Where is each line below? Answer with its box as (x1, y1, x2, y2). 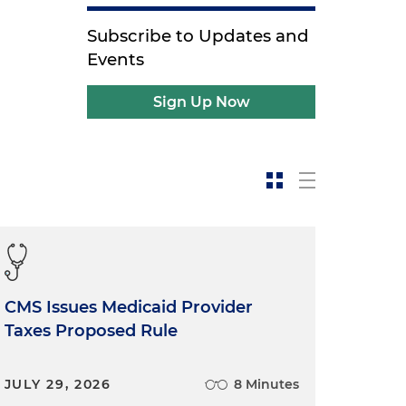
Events (87, 49, 145, 70)
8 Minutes (233, 376, 299, 392)
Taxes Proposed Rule (4, 321, 178, 341)
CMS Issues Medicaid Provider (4, 297, 253, 317)
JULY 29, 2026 (4, 376, 111, 392)
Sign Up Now (152, 93, 250, 111)
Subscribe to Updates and (87, 25, 310, 46)
